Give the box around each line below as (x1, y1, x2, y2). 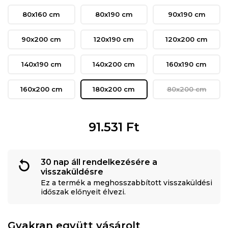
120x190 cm (94, 35, 134, 43)
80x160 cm (22, 10, 61, 18)
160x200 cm (20, 84, 63, 93)
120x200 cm (165, 35, 208, 43)
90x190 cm (167, 10, 206, 18)
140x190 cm (21, 60, 62, 68)
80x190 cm (95, 10, 133, 18)
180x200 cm (93, 84, 135, 93)
